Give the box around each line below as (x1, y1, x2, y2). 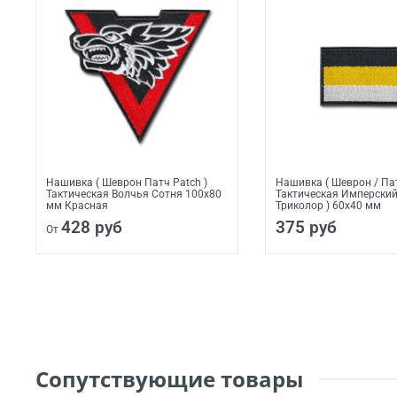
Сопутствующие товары (35, 364, 303, 394)
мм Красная (46, 199, 109, 213)
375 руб (275, 217, 337, 238)
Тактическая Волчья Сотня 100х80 (46, 188, 222, 201)
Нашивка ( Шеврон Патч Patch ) (46, 176, 208, 190)
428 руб (61, 217, 123, 238)
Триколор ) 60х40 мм (275, 199, 381, 213)
